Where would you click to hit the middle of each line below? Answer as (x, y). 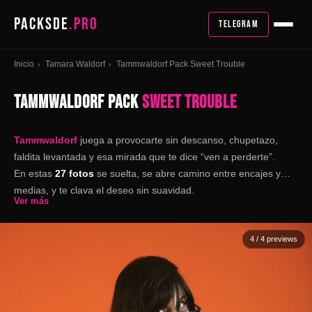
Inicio (24, 64)
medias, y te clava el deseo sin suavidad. (104, 190)
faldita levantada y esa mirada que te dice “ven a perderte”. (146, 157)
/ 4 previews (276, 239)
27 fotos (73, 173)
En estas (33, 173)
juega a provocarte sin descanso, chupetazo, (178, 140)
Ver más (31, 201)
